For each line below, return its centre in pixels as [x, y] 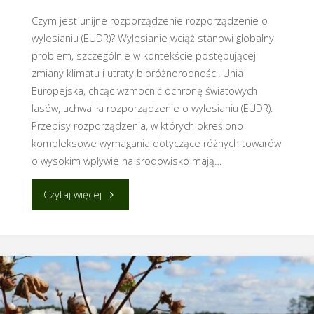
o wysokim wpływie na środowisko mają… [126, 161]
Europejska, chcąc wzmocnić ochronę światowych [144, 90]
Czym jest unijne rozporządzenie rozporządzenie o [149, 20]
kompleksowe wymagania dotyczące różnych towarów [156, 143]
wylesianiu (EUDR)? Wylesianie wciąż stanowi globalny [152, 38]
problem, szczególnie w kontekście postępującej [143, 55]
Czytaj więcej [73, 195]
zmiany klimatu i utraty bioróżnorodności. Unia [137, 73]
